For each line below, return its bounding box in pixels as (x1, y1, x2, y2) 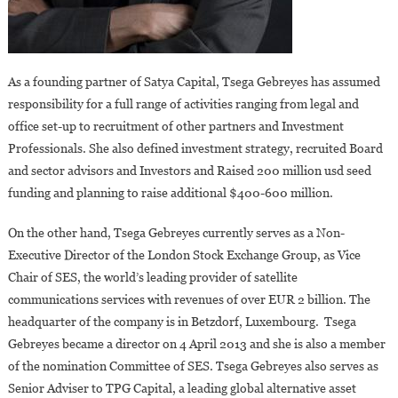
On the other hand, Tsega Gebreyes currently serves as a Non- (7, 225, 345, 240)
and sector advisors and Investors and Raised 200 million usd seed (7, 163, 371, 178)
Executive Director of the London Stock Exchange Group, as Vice (7, 247, 361, 262)
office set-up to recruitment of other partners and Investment (7, 118, 344, 133)
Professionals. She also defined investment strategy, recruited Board (7, 140, 383, 155)
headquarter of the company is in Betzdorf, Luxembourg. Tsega (7, 314, 356, 329)
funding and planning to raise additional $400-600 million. (7, 185, 333, 200)
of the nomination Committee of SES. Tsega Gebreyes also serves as (7, 358, 378, 373)
